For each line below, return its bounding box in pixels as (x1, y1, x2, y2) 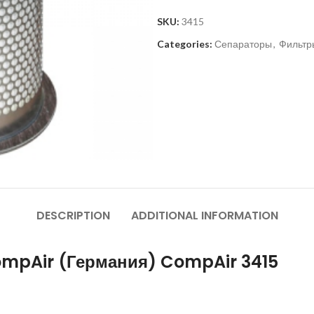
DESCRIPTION (36, 207, 110, 224)
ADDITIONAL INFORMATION (130, 207, 278, 224)
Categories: (157, 38, 212, 50)
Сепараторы (214, 38, 272, 50)
